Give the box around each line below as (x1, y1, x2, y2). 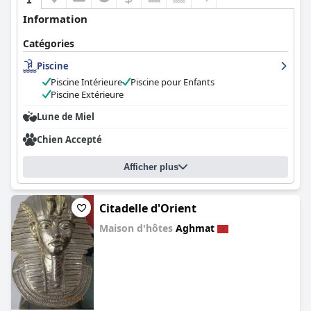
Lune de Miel (37, 110, 94, 123)
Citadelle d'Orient (99, 201, 196, 216)
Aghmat (176, 221, 215, 235)
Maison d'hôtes (99, 221, 176, 235)
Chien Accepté (37, 133, 102, 146)
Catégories (23, 37, 74, 50)
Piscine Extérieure (51, 88, 124, 101)
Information (23, 12, 87, 26)
